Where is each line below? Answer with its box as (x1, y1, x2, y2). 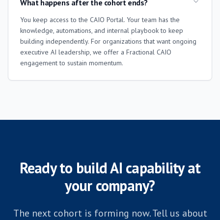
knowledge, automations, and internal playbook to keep (20, 26, 183, 35)
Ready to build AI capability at (19, 158, 201, 177)
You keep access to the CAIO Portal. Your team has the (20, 15, 180, 24)
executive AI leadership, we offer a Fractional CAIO (20, 48, 171, 56)
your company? (65, 176, 155, 195)
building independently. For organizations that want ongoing (20, 37, 196, 46)
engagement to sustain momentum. (20, 58, 123, 67)
